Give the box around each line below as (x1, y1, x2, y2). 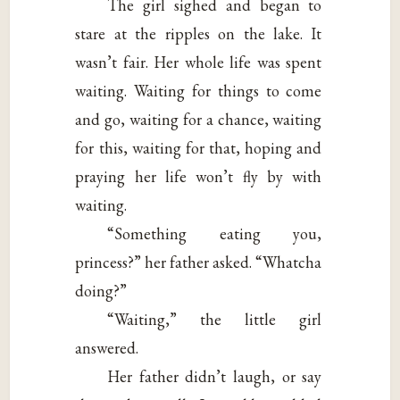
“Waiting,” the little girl (107, 308, 322, 329)
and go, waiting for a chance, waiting (75, 108, 322, 129)
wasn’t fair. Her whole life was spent (75, 51, 322, 72)
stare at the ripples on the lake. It (75, 22, 322, 44)
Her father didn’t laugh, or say (107, 365, 322, 387)
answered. (75, 337, 139, 358)
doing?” (75, 279, 128, 301)
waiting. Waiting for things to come (75, 79, 322, 101)
